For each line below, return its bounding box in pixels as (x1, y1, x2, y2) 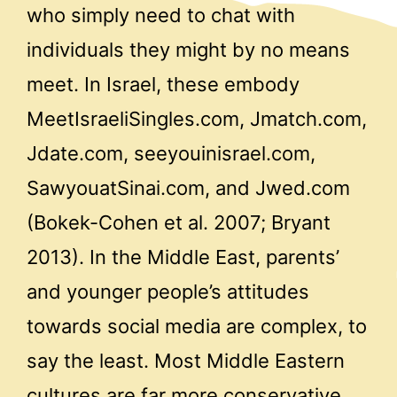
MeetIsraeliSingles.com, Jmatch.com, (27, 106, 367, 130)
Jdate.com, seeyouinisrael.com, (27, 141, 315, 165)
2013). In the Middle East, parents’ (27, 245, 339, 269)
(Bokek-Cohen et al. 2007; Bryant (27, 210, 331, 234)
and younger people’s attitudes (27, 279, 309, 303)
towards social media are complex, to (27, 314, 367, 338)
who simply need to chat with (27, 3, 295, 27)
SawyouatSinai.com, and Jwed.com (27, 175, 350, 199)
